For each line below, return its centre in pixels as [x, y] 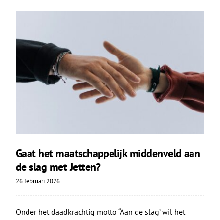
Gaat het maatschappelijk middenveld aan [108, 153]
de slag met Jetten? [58, 167]
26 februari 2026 [38, 181]
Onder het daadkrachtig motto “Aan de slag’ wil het [100, 212]
